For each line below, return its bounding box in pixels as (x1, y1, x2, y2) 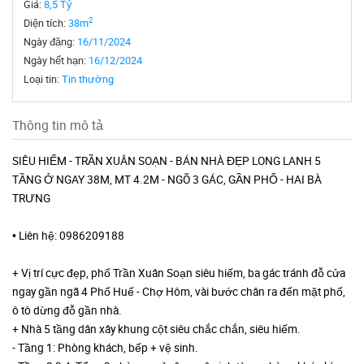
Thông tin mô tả (12, 116, 103, 134)
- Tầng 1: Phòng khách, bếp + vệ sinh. (12, 340, 198, 355)
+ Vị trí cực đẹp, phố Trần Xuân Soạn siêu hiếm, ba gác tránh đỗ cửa (12, 266, 345, 280)
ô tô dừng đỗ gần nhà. (12, 303, 122, 318)
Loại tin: (24, 72, 62, 86)
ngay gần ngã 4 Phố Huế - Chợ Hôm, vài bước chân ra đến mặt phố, (12, 284, 345, 299)
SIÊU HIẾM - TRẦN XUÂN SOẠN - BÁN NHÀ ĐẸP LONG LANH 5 (12, 154, 321, 168)
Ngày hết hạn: (24, 54, 89, 67)
